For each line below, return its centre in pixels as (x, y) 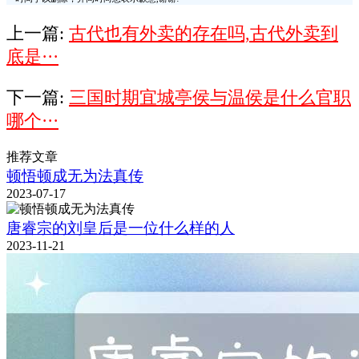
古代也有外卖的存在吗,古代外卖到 (204, 34)
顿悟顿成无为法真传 (75, 176)
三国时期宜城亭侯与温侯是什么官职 (210, 97)
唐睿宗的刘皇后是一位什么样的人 (121, 228)
